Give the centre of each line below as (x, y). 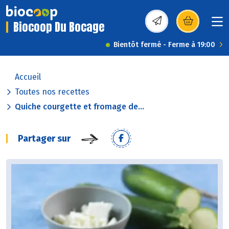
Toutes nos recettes (52, 92)
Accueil (28, 77)
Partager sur (44, 139)
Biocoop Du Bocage (59, 27)
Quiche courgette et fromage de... (79, 107)
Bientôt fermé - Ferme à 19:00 (164, 45)
